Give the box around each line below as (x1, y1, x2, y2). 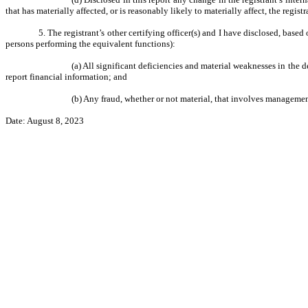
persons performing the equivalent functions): (5, 38, 175, 49)
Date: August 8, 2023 (5, 115, 84, 126)
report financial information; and (5, 71, 127, 82)
